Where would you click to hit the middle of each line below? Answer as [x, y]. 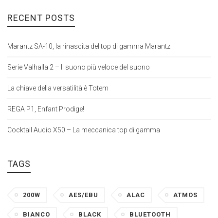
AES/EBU [83, 195]
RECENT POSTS [41, 18]
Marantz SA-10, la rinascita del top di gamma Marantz [89, 46]
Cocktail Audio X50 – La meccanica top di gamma [84, 130]
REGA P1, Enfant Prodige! [46, 109]
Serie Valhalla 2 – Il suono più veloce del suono [79, 67]
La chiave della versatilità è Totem [58, 88]
